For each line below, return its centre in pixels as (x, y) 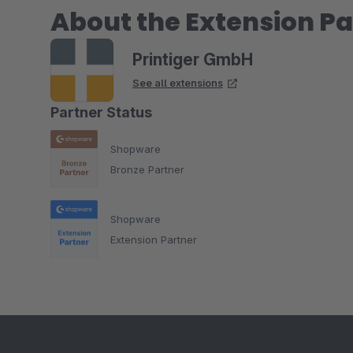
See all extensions (178, 83)
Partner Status (101, 112)
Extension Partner (154, 239)
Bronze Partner (147, 169)
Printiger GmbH (193, 59)
